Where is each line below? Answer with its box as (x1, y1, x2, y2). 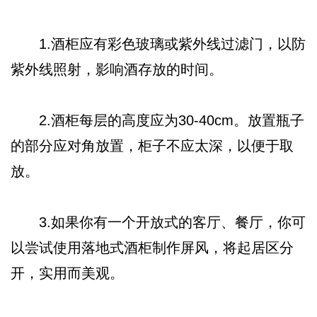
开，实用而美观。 (11, 265, 125, 281)
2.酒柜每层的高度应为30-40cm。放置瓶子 (11, 112, 305, 128)
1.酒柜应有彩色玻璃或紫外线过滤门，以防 (11, 35, 306, 52)
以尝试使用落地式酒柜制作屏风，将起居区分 (11, 239, 294, 255)
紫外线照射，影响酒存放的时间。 (11, 61, 224, 77)
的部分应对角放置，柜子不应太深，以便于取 (11, 137, 294, 154)
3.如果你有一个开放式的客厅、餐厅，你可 (11, 214, 306, 230)
